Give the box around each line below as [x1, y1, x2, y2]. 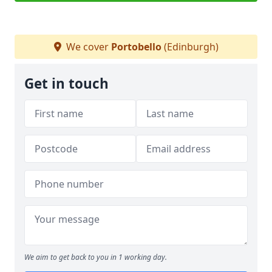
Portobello [110, 40, 161, 53]
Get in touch [24, 74, 109, 93]
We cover [63, 40, 111, 53]
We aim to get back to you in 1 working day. [24, 252, 167, 262]
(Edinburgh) [161, 40, 219, 53]
